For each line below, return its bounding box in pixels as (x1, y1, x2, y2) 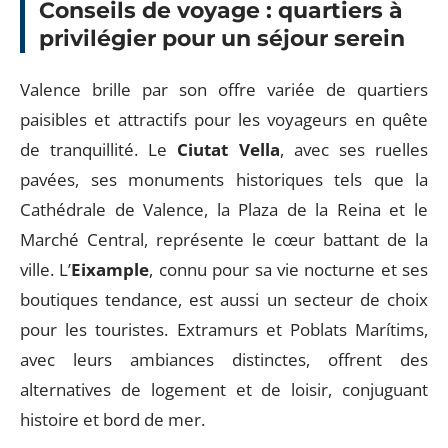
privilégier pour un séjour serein (39, 24, 405, 52)
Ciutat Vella (177, 138, 280, 161)
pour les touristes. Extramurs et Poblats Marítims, (20, 318, 428, 341)
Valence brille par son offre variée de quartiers (20, 78, 428, 101)
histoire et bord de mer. (20, 408, 205, 431)
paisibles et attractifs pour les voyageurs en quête (20, 108, 428, 131)
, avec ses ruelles (279, 138, 429, 161)
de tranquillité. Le (20, 138, 178, 161)
